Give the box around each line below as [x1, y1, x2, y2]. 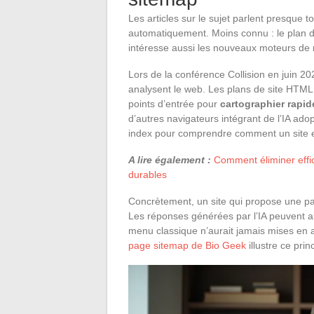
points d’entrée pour [128, 97, 220, 109]
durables [128, 168, 167, 180]
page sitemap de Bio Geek [128, 239, 246, 251]
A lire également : [128, 153, 211, 165]
